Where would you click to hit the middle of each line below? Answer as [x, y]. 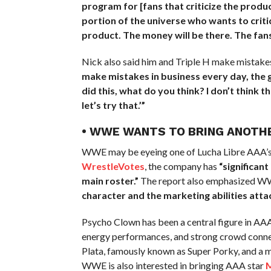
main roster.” [110, 180]
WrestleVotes [113, 166]
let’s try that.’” [113, 105]
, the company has [181, 166]
